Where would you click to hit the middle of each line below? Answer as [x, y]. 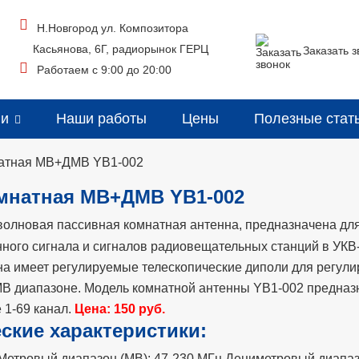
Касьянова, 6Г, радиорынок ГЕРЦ [121, 49]
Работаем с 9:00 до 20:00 [105, 70]
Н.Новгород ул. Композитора [113, 28]
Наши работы [101, 119]
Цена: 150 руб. [119, 309]
